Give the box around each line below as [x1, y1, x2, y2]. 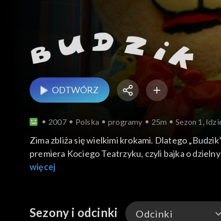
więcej [30, 161, 56, 173]
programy [108, 117, 143, 127]
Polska [75, 117, 100, 127]
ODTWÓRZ [52, 84, 99, 96]
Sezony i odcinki [30, 205, 118, 220]
